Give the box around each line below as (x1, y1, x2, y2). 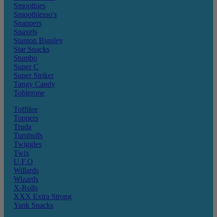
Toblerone (14, 89, 45, 97)
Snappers (14, 19, 42, 28)
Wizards (14, 175, 38, 184)
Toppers (14, 114, 38, 123)
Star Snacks (14, 45, 49, 54)
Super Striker (14, 71, 54, 80)
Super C (14, 62, 39, 71)
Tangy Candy (14, 80, 55, 89)
